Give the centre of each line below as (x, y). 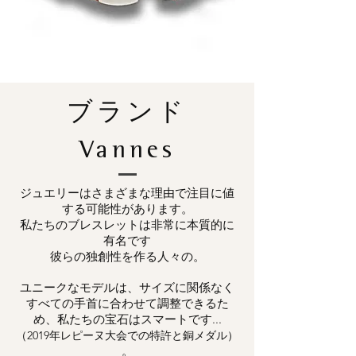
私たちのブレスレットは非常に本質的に (127, 225)
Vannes (127, 153)
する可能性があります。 (127, 209)
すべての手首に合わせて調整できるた (127, 304)
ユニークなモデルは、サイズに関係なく (127, 288)
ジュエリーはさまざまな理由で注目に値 (127, 193)
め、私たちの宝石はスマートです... (127, 319)
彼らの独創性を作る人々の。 (127, 257)
